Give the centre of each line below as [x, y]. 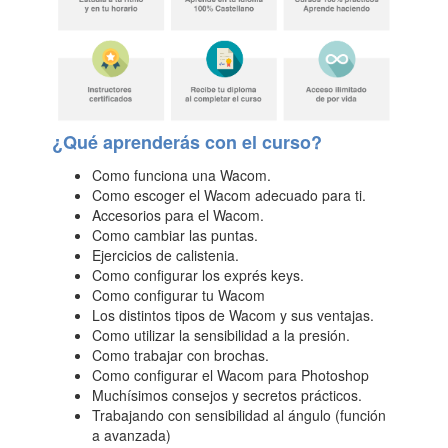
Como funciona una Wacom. [182, 175]
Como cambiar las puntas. [175, 235]
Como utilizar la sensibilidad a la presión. [221, 335]
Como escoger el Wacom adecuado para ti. [229, 195]
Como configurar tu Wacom [179, 295]
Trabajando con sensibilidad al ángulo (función [239, 415]
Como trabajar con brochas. [181, 355]
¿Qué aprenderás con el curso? [187, 142]
